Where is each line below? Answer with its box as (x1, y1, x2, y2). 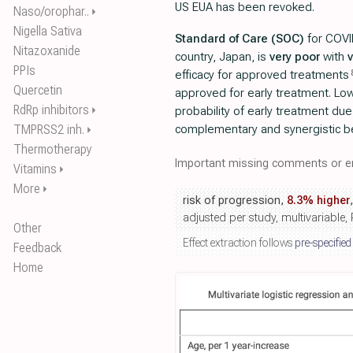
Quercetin (13, 83, 62, 98)
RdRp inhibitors (13, 102, 89, 117)
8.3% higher (287, 194, 350, 207)
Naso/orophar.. (13, 4, 89, 19)
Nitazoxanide (13, 43, 80, 58)
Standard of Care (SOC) (175, 32, 304, 46)
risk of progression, (183, 194, 287, 207)
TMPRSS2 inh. (13, 122, 84, 137)
